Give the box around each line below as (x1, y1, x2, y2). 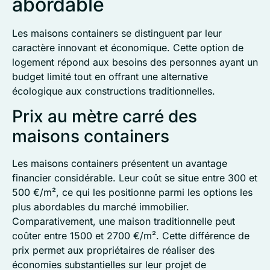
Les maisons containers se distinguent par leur (12, 27, 222, 39)
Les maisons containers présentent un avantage (12, 157, 227, 170)
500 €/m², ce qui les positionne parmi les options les (12, 186, 253, 199)
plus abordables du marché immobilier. (12, 201, 189, 213)
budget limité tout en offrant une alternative (12, 70, 208, 83)
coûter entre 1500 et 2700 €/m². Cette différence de (12, 230, 250, 242)
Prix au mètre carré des (12, 106, 197, 127)
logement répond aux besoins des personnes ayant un (12, 55, 258, 68)
